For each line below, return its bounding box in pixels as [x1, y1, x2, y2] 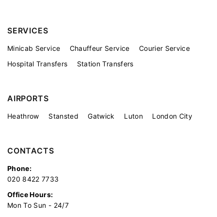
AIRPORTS [7, 93, 49, 104]
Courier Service [139, 44, 190, 53]
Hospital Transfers [7, 60, 68, 68]
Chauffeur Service [69, 44, 130, 53]
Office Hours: [7, 190, 53, 199]
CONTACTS [7, 146, 54, 156]
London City [152, 112, 193, 121]
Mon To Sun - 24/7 [7, 201, 69, 210]
